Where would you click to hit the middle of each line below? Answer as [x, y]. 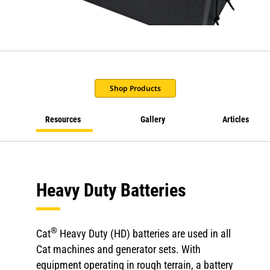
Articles [235, 119]
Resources [63, 119]
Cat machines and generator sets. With [118, 249]
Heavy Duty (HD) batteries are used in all [144, 234]
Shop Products [135, 88]
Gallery [152, 119]
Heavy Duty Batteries [111, 190]
